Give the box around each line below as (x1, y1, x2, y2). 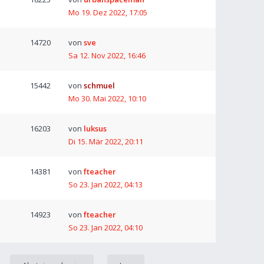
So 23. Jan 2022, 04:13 (68, 179, 143, 190)
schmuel (84, 80, 115, 91)
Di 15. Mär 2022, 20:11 (68, 136, 143, 147)
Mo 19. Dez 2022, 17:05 (68, 7, 147, 18)
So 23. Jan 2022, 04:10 (68, 222, 143, 233)
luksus (84, 123, 107, 134)
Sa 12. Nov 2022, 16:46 (68, 50, 146, 61)
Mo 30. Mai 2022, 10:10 (68, 93, 146, 104)
